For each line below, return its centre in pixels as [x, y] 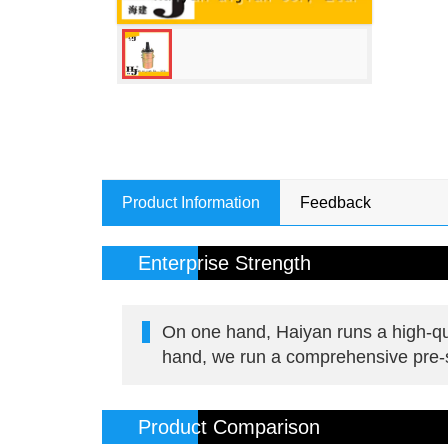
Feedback [335, 202]
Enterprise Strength [224, 263]
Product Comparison [229, 427]
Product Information [191, 202]
